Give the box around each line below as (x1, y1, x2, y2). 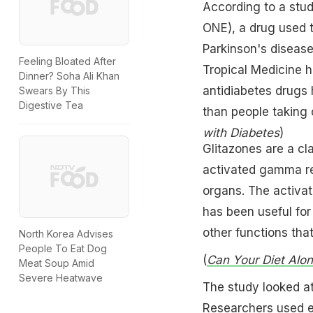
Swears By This (19, 85, 90, 97)
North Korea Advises (19, 228, 113, 240)
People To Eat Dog (19, 242, 107, 255)
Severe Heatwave (19, 272, 103, 284)
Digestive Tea (19, 99, 83, 112)
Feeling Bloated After (19, 55, 116, 68)
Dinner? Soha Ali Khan (19, 70, 119, 82)
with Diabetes (202, 125, 279, 140)
